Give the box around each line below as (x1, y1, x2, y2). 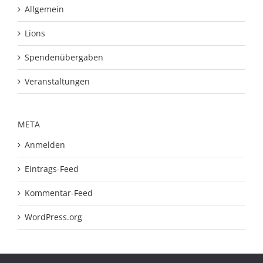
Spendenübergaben (25, 51, 103, 63)
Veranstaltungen (25, 75, 90, 87)
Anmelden (25, 139, 65, 151)
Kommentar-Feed (25, 187, 93, 199)
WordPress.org (25, 211, 82, 223)
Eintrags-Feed (25, 163, 79, 175)
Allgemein (25, 3, 64, 15)
